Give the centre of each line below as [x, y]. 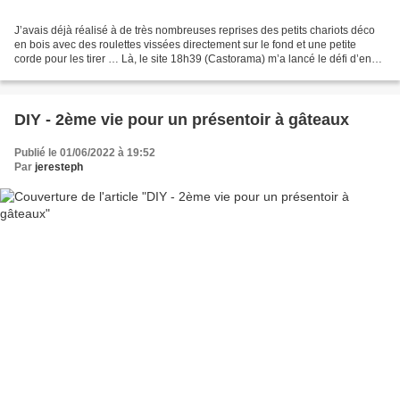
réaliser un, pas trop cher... [78, 73]
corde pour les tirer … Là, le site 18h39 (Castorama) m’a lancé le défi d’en [193, 58]
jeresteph [59, 167]
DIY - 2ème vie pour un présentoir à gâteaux [182, 119]
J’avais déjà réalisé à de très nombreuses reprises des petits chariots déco [195, 30]
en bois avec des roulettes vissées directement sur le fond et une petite [185, 44]
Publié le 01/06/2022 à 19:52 [85, 152]
